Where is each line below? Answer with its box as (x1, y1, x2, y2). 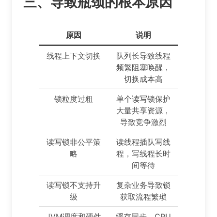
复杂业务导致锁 (116, 180, 170, 190)
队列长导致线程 (116, 51, 170, 61)
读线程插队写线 (116, 137, 170, 147)
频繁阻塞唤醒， (116, 62, 170, 73)
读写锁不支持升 (46, 180, 101, 190)
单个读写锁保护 (116, 94, 170, 104)
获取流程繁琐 (120, 192, 167, 202)
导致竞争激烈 (120, 117, 167, 127)
